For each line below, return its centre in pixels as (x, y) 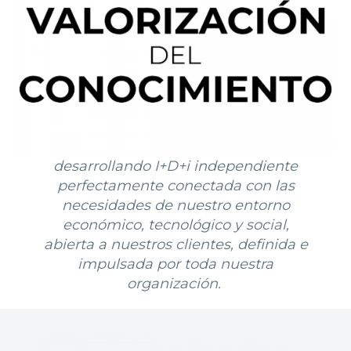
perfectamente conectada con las (175, 185)
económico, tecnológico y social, (175, 224)
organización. (175, 283)
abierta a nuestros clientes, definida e (175, 244)
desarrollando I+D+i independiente (175, 166)
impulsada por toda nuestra (175, 264)
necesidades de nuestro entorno (175, 205)
